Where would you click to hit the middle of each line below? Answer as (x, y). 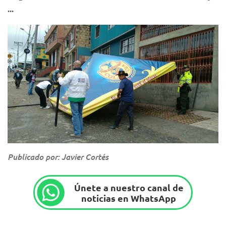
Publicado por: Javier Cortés (58, 157)
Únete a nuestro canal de (129, 187)
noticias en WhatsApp (129, 198)
